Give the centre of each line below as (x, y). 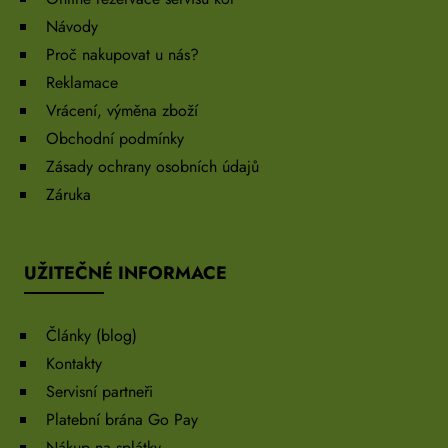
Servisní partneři (99, 392)
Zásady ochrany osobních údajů (152, 167)
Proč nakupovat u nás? (122, 55)
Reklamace (82, 83)
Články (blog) (91, 336)
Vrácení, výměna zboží (122, 111)
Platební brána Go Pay (122, 420)
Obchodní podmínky (115, 139)
